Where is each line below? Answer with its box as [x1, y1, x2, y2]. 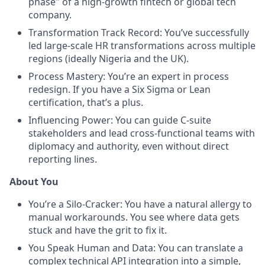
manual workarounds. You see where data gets [28, 211, 240, 224]
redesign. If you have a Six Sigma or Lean [28, 83, 211, 96]
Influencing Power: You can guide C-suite [28, 114, 211, 127]
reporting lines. [28, 153, 97, 166]
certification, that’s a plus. [28, 96, 143, 109]
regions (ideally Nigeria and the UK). [28, 52, 189, 65]
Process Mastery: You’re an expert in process [28, 70, 229, 83]
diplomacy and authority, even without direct [28, 140, 229, 153]
